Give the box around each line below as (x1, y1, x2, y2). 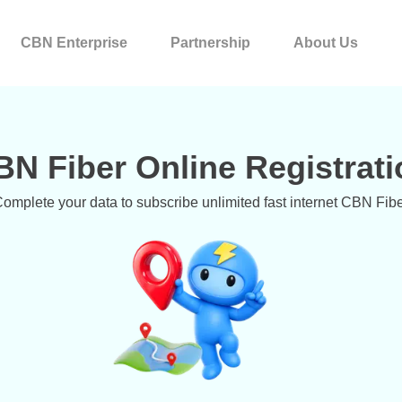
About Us (293, 35, 358, 50)
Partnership (170, 35, 250, 50)
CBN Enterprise (20, 35, 127, 50)
